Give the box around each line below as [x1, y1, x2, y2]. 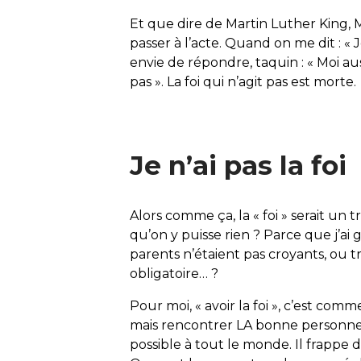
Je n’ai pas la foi [130, 149, 347, 182]
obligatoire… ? [130, 266, 219, 282]
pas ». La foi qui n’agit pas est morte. [130, 74, 357, 90]
